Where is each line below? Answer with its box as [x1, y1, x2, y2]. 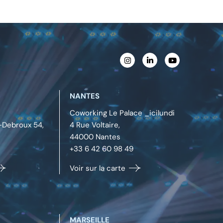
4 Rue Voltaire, [70, 119, 120, 130]
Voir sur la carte [70, 163, 128, 173]
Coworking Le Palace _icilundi [70, 108, 175, 118]
